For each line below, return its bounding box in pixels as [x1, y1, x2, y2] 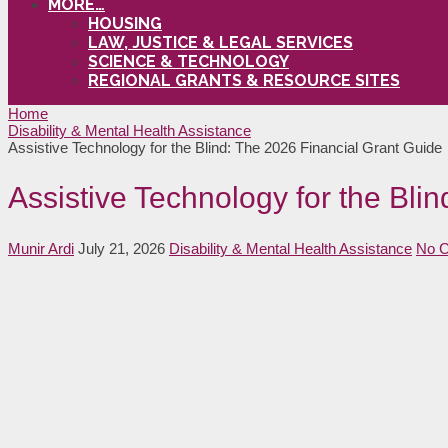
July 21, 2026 [78, 239, 165, 257]
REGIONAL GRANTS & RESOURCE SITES [88, 70, 400, 90]
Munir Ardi [8, 239, 74, 257]
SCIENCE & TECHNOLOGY [88, 51, 289, 71]
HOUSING [88, 13, 162, 33]
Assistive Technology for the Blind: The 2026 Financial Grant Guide [8, 138, 442, 156]
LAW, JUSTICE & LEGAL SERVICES [88, 32, 353, 52]
